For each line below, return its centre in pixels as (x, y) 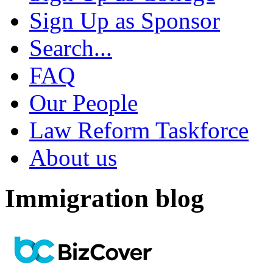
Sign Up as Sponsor (125, 21)
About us (73, 158)
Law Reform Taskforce (139, 130)
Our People (83, 103)
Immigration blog (105, 199)
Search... (71, 48)
